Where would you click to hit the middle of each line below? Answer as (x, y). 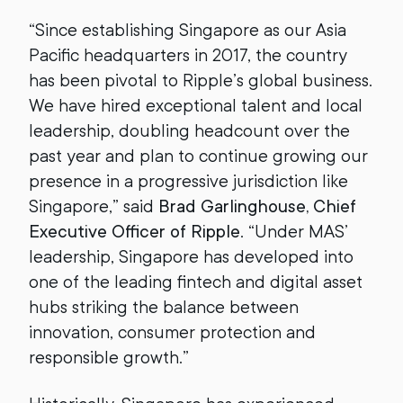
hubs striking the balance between (164, 307)
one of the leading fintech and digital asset (196, 282)
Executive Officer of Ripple (134, 232)
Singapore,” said (94, 206)
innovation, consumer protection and (172, 332)
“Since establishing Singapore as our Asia (188, 30)
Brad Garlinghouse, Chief (257, 206)
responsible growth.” (109, 358)
